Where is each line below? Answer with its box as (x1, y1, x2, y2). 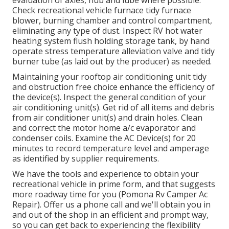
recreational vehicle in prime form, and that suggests (12, 178, 215, 190)
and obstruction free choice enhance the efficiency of (12, 81, 215, 93)
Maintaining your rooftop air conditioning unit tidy (12, 71, 207, 83)
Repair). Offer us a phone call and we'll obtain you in (12, 199, 211, 211)
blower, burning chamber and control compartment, (12, 15, 212, 27)
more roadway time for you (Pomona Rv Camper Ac (12, 189, 208, 200)
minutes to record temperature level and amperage (12, 143, 209, 154)
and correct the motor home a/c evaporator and (12, 122, 196, 134)
